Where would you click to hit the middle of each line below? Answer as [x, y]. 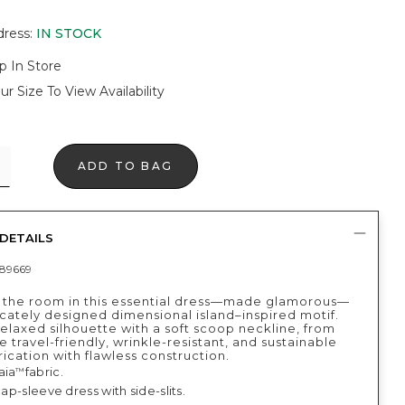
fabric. [44, 372]
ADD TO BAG [125, 166]
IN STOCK [68, 33]
